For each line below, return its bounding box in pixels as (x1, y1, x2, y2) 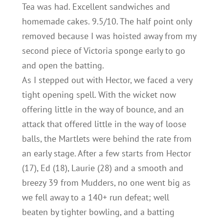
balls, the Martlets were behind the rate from (22, 133, 192, 144)
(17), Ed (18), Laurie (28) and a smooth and (22, 162, 183, 174)
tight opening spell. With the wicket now (22, 89, 176, 100)
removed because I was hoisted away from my (22, 30, 196, 42)
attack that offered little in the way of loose (22, 118, 186, 130)
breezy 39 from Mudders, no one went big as (22, 177, 191, 188)
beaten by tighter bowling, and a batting (22, 206, 175, 218)
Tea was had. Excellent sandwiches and (22, 1, 170, 12)
